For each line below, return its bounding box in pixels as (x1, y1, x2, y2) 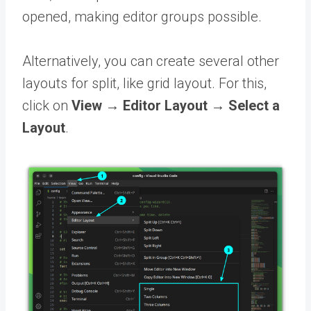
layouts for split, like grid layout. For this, (22, 74, 267, 92)
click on (22, 96, 72, 114)
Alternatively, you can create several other (22, 52, 279, 69)
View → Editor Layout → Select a (72, 96, 280, 114)
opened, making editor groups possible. (22, 8, 262, 25)
